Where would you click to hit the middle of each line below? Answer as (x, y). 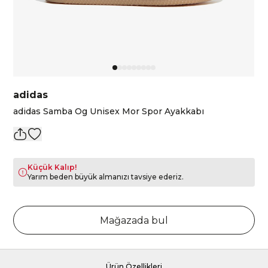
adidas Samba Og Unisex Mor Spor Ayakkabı (109, 111)
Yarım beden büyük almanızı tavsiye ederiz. (106, 177)
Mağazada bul (134, 220)
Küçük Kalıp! (52, 167)
